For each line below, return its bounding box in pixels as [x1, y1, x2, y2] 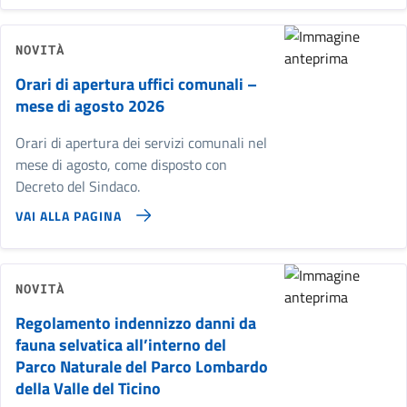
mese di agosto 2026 [15, 94, 164, 118]
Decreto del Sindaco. [15, 175, 140, 197]
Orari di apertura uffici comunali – [15, 72, 257, 96]
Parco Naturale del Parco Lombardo [15, 354, 268, 379]
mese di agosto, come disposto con [15, 154, 227, 175]
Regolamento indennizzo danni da [15, 311, 256, 335]
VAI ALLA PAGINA [15, 205, 122, 225]
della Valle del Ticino [15, 376, 161, 401]
